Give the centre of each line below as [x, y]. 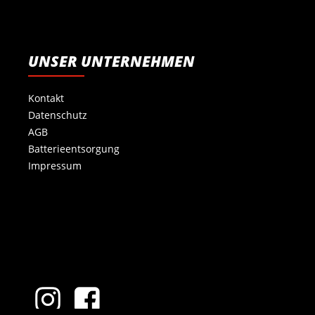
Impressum [55, 166]
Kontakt [46, 98]
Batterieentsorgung [74, 149]
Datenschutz [58, 115]
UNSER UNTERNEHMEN [111, 61]
